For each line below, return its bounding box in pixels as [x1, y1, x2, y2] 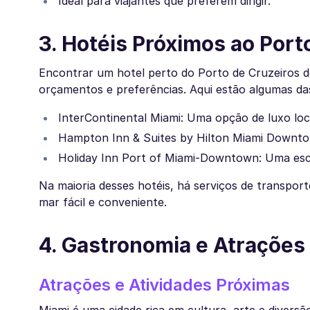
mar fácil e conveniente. [39, 195, 167, 210]
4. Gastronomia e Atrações [39, 232, 305, 258]
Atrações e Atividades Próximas [39, 275, 290, 295]
